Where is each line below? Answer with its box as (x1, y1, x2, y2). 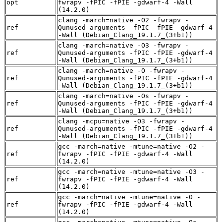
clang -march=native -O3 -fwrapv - (58, 41, 189, 49)
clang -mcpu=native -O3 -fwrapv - (58, 117, 185, 125)
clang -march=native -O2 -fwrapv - (58, 16, 189, 24)
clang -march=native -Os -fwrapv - (58, 92, 189, 100)
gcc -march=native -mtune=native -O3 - (58, 167, 205, 175)
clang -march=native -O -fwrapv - (58, 66, 185, 74)
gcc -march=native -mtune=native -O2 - (58, 142, 205, 150)
